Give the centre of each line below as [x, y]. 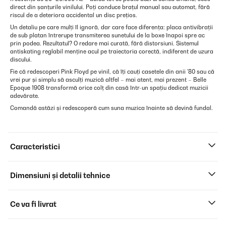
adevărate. [25, 96]
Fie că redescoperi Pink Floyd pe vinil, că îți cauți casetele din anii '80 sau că [112, 72]
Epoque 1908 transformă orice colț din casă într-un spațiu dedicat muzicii [109, 88]
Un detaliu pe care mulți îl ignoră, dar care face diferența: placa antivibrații [111, 27]
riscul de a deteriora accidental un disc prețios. [74, 15]
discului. [21, 60]
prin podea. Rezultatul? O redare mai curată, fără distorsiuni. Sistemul [104, 43]
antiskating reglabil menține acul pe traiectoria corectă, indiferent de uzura [112, 51]
